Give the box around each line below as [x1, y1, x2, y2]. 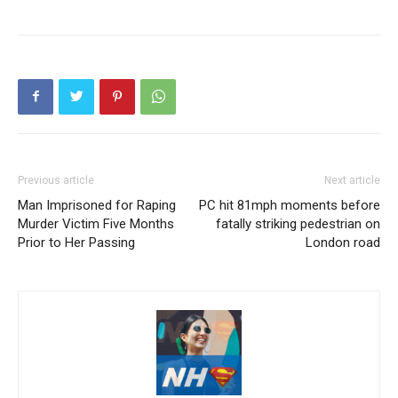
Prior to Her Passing [18, 234, 135, 251]
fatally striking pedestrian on [216, 215, 380, 232]
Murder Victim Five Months [18, 215, 174, 232]
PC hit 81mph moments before [199, 196, 380, 213]
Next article [324, 173, 380, 187]
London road [306, 234, 380, 251]
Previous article [18, 173, 94, 187]
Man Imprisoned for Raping [18, 196, 176, 213]
